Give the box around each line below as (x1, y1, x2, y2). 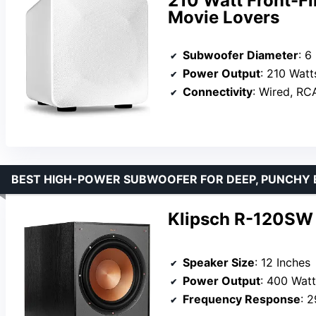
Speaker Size (183, 255, 255, 269)
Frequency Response (183, 291, 300, 306)
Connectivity (183, 84, 253, 99)
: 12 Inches (255, 255, 310, 269)
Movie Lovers (168, 6, 279, 28)
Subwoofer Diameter (183, 47, 298, 62)
